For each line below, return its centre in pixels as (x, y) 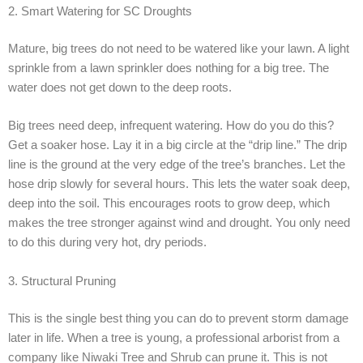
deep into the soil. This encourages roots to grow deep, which (169, 204)
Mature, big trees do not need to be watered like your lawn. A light (179, 49)
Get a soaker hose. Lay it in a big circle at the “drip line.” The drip (177, 145)
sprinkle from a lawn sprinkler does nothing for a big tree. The (169, 68)
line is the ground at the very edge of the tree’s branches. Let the (177, 165)
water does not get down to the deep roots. (120, 88)
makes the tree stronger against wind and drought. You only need (179, 223)
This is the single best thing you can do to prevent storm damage (178, 318)
